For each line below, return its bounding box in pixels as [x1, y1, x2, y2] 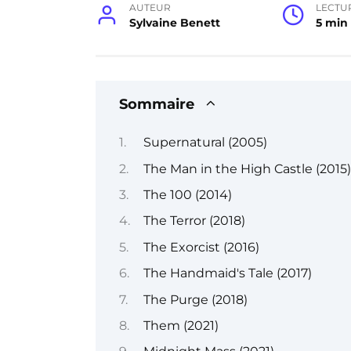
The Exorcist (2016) [143, 239, 259, 255]
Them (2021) [143, 317, 219, 333]
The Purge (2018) [143, 291, 248, 307]
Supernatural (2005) [143, 135, 267, 150]
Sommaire [119, 95, 194, 112]
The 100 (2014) [143, 186, 232, 202]
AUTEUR [129, 2, 172, 13]
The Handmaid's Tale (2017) [143, 266, 312, 281]
